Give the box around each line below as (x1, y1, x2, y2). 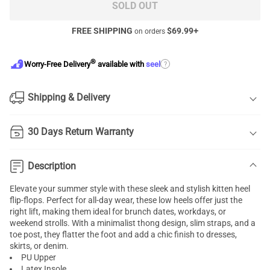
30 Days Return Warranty (28, 126, 134, 137)
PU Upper (21, 253, 56, 262)
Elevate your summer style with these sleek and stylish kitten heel (10, 184, 250, 193)
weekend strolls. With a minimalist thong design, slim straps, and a (10, 218, 256, 228)
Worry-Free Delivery (24, 60, 90, 69)
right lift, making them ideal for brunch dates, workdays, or (10, 207, 226, 216)
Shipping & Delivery (28, 92, 110, 103)
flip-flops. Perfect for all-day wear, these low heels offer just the (10, 195, 242, 205)
